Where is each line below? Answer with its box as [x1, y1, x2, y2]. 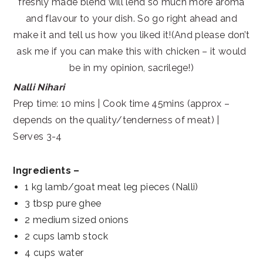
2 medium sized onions [25, 214, 129, 226]
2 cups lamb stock [25, 231, 108, 242]
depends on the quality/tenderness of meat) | [13, 114, 220, 126]
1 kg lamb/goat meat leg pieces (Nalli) [25, 181, 198, 193]
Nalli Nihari [13, 82, 65, 93]
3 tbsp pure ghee [25, 198, 102, 210]
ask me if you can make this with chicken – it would [16, 46, 247, 58]
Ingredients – [13, 165, 80, 177]
